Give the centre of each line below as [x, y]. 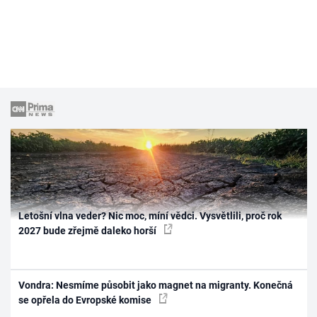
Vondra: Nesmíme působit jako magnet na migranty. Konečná [156, 285]
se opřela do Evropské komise [86, 300]
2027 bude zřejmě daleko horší [89, 231]
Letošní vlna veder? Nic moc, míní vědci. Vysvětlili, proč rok [150, 216]
